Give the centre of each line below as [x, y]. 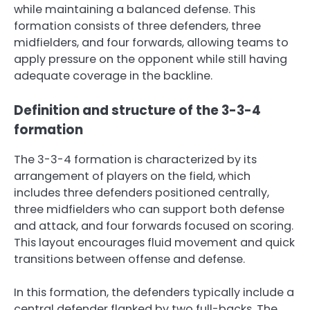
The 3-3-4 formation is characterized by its [135, 159]
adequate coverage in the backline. [113, 76]
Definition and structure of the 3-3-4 [137, 111]
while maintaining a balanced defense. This [135, 10]
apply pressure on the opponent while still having [151, 60]
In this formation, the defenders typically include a [154, 292]
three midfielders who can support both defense [149, 209]
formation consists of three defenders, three [137, 26]
